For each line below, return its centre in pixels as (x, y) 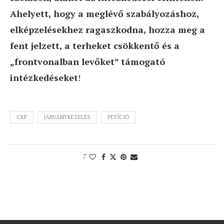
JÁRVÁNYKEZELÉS (67, 117)
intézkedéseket (44, 77)
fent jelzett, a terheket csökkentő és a (95, 45)
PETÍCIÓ (118, 117)
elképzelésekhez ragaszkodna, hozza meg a (107, 29)
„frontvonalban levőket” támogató (87, 61)
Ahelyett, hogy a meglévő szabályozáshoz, (104, 13)
